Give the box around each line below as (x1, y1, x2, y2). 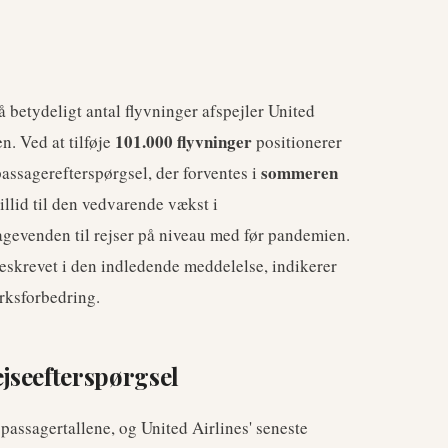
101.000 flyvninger (115, 129, 252, 154)
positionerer (252, 130, 342, 153)
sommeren (261, 160, 338, 185)
